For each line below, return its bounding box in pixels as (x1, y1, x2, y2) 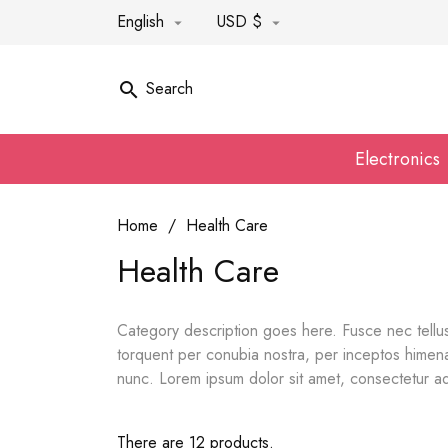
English (117, 10, 169, 33)
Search (146, 77, 193, 101)
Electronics (355, 146, 440, 173)
